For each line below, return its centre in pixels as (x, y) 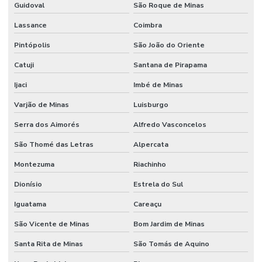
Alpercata (151, 144)
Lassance (30, 25)
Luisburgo (151, 104)
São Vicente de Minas (52, 224)
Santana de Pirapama (170, 65)
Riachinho (149, 164)
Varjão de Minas (42, 104)
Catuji (24, 65)
